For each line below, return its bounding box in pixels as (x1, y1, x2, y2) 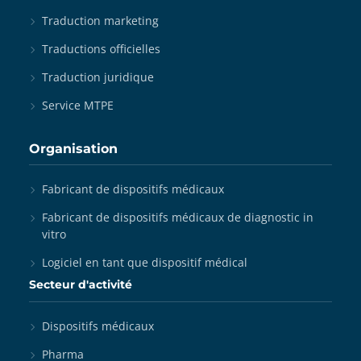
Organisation (29, 141, 118, 156)
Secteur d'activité (29, 277, 132, 292)
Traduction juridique (42, 69, 154, 85)
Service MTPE (42, 98, 114, 113)
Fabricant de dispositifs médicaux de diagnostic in (42, 210, 313, 225)
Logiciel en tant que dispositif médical (42, 255, 247, 270)
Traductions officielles (42, 41, 160, 56)
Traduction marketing (42, 13, 159, 28)
